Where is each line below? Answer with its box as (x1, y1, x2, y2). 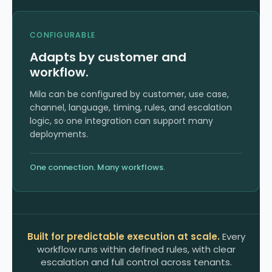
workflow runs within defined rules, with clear (36, 243, 236, 256)
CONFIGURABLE (30, 30, 95, 41)
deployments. (30, 128, 88, 141)
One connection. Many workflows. (30, 161, 165, 174)
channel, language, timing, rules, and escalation (30, 101, 232, 114)
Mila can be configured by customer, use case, (30, 88, 229, 101)
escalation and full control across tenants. (40, 256, 232, 269)
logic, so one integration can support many (30, 115, 213, 127)
